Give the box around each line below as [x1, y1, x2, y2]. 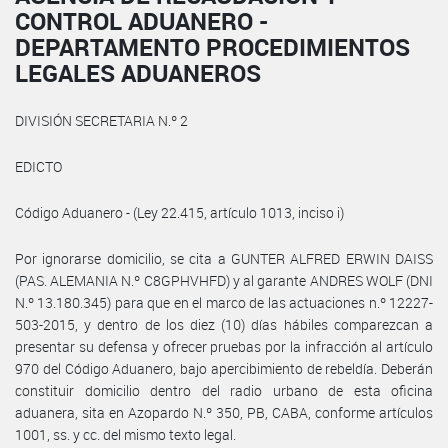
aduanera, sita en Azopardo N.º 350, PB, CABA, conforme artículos [15, 402, 433, 422]
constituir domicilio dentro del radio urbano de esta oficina [15, 380, 433, 400]
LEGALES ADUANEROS [15, 56, 261, 89]
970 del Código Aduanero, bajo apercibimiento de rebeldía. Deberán [15, 358, 433, 378]
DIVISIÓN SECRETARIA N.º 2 [15, 110, 188, 130]
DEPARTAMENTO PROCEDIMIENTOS [15, 30, 410, 63]
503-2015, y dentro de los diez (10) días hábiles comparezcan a [15, 314, 433, 334]
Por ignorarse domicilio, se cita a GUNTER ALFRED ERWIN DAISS [15, 248, 433, 268]
